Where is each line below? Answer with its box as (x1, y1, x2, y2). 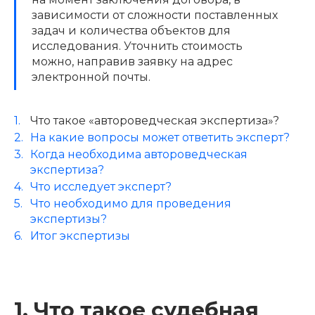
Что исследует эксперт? (30, 179, 172, 193)
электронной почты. (32, 70, 150, 84)
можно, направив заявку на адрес (32, 54, 233, 68)
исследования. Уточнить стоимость (32, 39, 243, 53)
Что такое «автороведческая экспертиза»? (30, 113, 279, 127)
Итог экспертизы (30, 229, 130, 243)
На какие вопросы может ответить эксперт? (30, 130, 290, 144)
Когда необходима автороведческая (30, 147, 247, 161)
